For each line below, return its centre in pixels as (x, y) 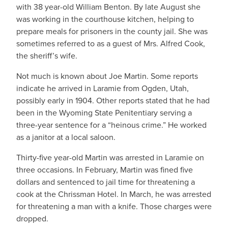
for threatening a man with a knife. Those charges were (114, 206)
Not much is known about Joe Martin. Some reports (107, 76)
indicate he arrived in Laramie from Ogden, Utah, (103, 88)
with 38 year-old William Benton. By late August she (108, 7)
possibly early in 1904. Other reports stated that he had (113, 101)
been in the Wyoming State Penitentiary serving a (104, 113)
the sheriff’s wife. (47, 56)
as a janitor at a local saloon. (66, 137)
